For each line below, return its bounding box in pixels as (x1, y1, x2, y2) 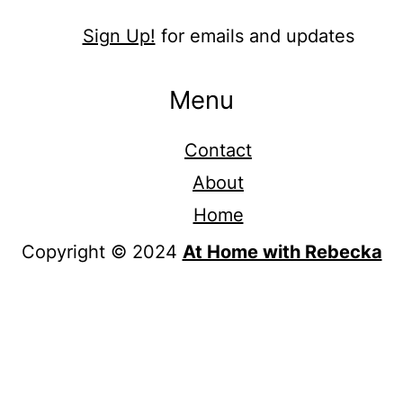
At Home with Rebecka (182, 240, 382, 263)
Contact (184, 139, 252, 161)
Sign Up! (82, 24, 156, 47)
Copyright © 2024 (21, 240, 183, 263)
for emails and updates (155, 24, 354, 47)
